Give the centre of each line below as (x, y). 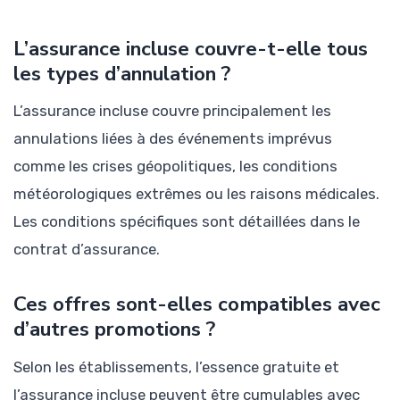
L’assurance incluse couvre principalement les (172, 111)
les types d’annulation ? (122, 73)
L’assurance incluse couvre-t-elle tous (191, 48)
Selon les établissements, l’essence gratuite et (176, 367)
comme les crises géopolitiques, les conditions (175, 167)
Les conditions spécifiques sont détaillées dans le (187, 222)
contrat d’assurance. (87, 250)
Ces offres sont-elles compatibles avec (197, 304)
